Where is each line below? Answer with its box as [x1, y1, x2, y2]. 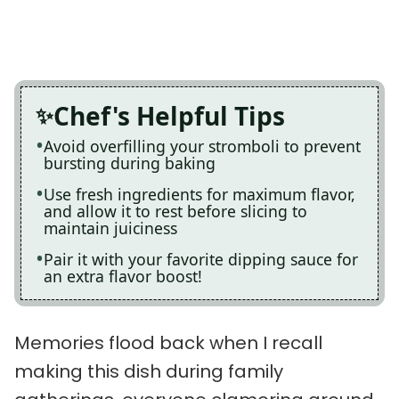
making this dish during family [14, 359, 283, 385]
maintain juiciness [44, 216, 177, 239]
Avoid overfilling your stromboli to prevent [44, 134, 361, 157]
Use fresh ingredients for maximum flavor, [44, 183, 355, 205]
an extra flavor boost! [44, 265, 202, 287]
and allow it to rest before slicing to [44, 199, 307, 222]
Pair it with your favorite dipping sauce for [44, 248, 358, 270]
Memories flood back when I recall [14, 330, 322, 356]
